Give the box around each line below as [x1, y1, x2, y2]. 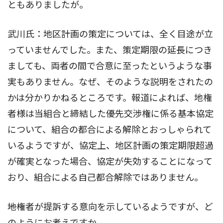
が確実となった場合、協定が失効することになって [7, 156, 213, 167]
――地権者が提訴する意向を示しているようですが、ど [7, 201, 213, 212]
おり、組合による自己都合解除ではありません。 [7, 172, 203, 183]
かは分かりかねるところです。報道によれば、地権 [7, 92, 212, 103]
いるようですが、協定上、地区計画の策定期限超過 [7, 140, 214, 151]
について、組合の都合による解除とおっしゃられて [7, 124, 212, 135]
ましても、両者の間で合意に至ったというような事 [7, 60, 212, 71]
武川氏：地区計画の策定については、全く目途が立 [7, 28, 213, 39]
